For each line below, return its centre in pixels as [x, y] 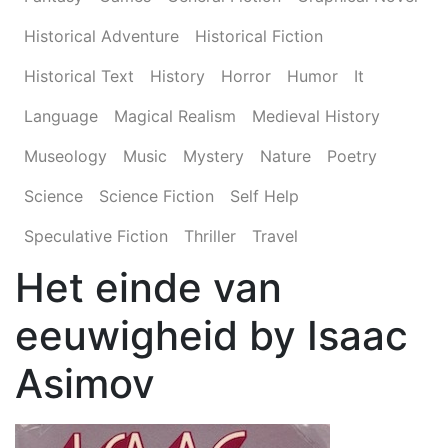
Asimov [85, 383]
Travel [275, 236]
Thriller [210, 236]
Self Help [264, 196]
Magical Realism [175, 116]
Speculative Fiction [96, 236]
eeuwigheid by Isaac [211, 335]
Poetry [352, 156]
